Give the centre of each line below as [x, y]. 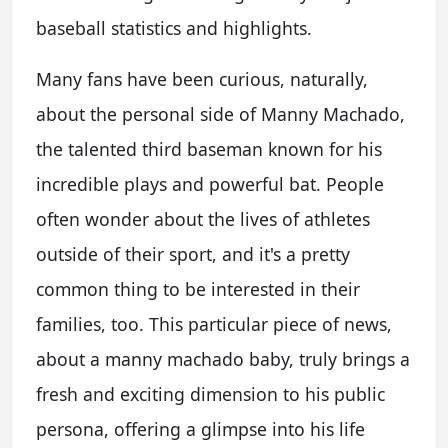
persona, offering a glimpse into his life [200, 428]
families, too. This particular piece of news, [214, 323]
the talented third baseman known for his [209, 148]
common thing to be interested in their [198, 288]
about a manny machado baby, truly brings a [223, 358]
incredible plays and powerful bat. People [210, 183]
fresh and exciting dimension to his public [210, 393]
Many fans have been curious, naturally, [202, 78]
